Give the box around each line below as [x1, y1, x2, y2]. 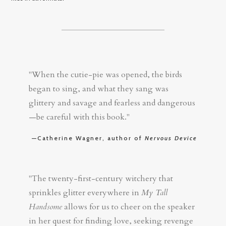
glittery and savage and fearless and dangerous [29, 97, 196, 108]
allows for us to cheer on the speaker [62, 201, 195, 212]
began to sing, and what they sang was [29, 83, 169, 94]
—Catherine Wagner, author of [31, 134, 145, 142]
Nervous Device [144, 134, 197, 142]
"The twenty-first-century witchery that [29, 173, 174, 184]
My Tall [141, 187, 168, 198]
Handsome [29, 201, 63, 212]
